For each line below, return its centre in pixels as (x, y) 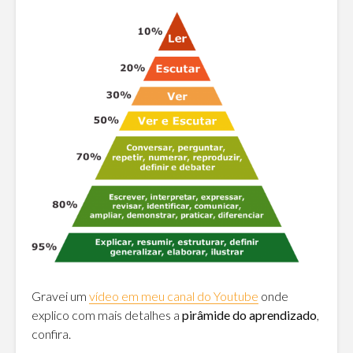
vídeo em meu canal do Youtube (174, 295)
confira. (51, 333)
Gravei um (60, 295)
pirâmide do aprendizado (249, 314)
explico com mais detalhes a (107, 314)
